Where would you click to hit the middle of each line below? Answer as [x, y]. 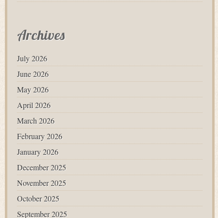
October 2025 [38, 198]
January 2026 [38, 152]
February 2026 [40, 136]
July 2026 [32, 58]
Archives [41, 35]
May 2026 [33, 89]
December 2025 [42, 167]
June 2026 [33, 74]
